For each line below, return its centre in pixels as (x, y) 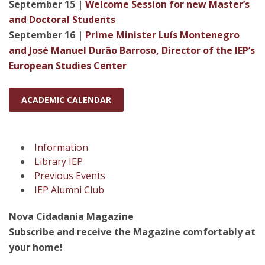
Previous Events (70, 176)
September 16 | (47, 35)
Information (61, 147)
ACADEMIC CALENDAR (66, 100)
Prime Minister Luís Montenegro (162, 35)
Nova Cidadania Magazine (71, 216)
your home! (36, 247)
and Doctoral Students (62, 20)
